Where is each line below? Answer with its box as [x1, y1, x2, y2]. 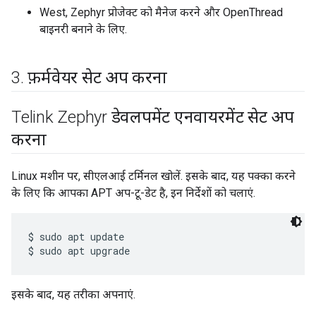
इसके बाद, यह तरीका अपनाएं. [11, 288, 135, 302]
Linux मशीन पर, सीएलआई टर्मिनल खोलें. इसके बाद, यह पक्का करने [11, 169, 296, 183]
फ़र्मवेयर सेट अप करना [23, 68, 171, 88]
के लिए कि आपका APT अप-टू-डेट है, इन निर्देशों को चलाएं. [11, 186, 255, 200]
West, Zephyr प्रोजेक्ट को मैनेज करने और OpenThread [39, 6, 283, 20]
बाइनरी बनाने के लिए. [39, 23, 127, 37]
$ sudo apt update [28, 230, 124, 244]
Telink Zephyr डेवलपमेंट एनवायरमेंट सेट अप [11, 107, 294, 128]
